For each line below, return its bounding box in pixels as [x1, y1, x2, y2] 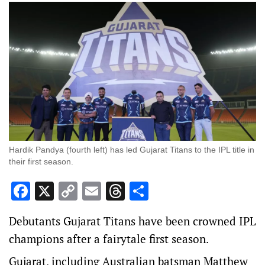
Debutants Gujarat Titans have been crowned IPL [9, 214, 256, 229]
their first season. [9, 157, 73, 167]
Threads [125, 179, 193, 204]
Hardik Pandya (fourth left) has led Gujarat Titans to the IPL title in [9, 145, 254, 155]
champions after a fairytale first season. [9, 231, 209, 247]
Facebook [30, 179, 109, 204]
